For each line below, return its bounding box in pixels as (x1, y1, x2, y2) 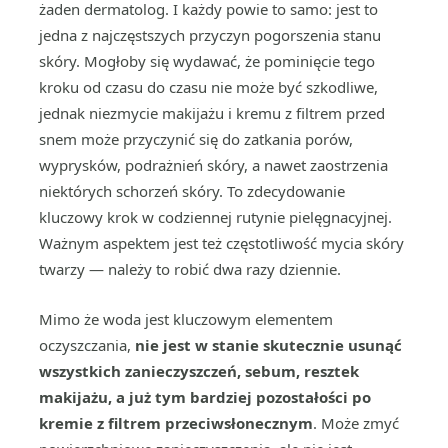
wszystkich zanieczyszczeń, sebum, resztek (39, 361, 359, 381)
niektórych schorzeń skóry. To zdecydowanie (39, 181, 345, 201)
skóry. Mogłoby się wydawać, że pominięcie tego (39, 51, 375, 71)
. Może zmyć (313, 413, 399, 433)
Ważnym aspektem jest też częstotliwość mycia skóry (39, 233, 404, 253)
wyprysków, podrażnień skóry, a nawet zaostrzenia (39, 155, 388, 175)
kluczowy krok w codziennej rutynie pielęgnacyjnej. (39, 207, 392, 227)
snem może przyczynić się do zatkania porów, (39, 129, 353, 149)
